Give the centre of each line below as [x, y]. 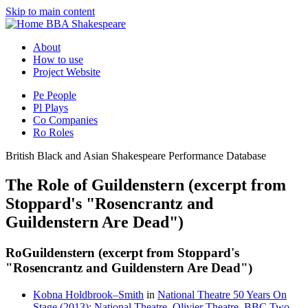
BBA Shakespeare [86, 24]
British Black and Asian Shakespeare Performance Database [136, 156]
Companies [73, 120]
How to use [58, 59]
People [62, 95]
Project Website [67, 72]
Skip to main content [50, 11]
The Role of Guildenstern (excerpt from [146, 185]
